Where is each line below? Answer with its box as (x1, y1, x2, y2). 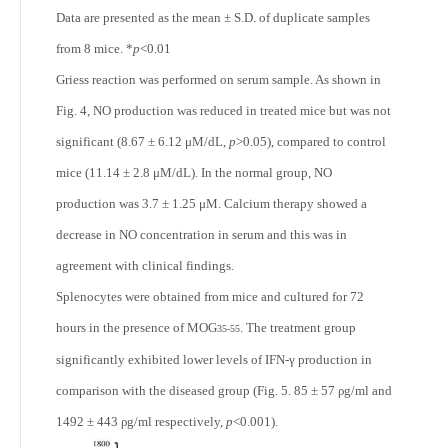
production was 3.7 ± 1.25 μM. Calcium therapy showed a (56, 195, 367, 211)
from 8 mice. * (56, 40, 133, 56)
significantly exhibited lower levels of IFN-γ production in (56, 351, 372, 367)
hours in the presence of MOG (56, 319, 217, 335)
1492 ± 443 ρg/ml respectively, (56, 413, 226, 429)
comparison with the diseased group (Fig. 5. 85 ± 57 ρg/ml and (56, 382, 392, 398)
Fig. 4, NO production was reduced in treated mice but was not (56, 102, 391, 118)
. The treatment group (240, 319, 356, 335)
